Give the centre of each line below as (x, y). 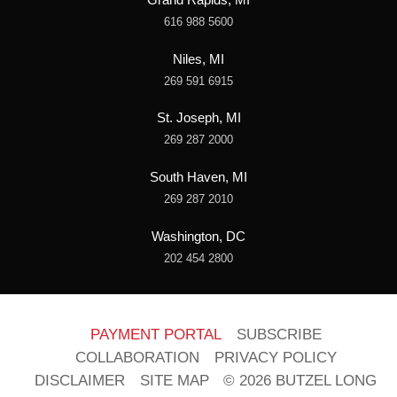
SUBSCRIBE (279, 335)
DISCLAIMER (80, 381)
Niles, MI (198, 59)
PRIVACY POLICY (275, 358)
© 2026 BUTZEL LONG (300, 381)
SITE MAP (174, 381)
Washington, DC (198, 236)
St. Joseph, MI (198, 118)
